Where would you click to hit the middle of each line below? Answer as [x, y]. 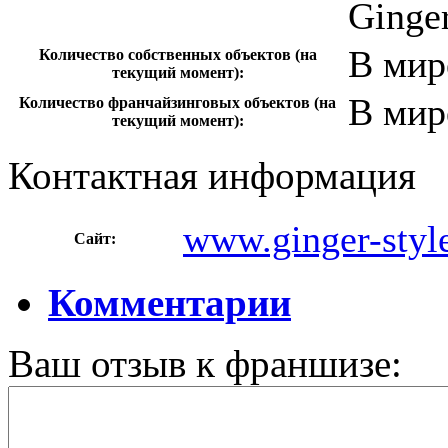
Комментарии [169, 302]
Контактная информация [212, 175]
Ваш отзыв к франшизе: [205, 363]
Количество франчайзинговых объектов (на [177, 102]
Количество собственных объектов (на [177, 54]
